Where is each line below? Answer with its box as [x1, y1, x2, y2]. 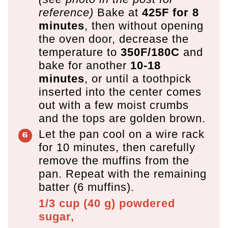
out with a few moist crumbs [39, 98, 189, 111]
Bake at [97, 6, 142, 19]
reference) [39, 6, 97, 19]
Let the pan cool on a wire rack [39, 127, 205, 140]
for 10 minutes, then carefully [39, 140, 195, 154]
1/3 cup [39, 196, 80, 210]
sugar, [39, 210, 74, 223]
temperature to [39, 45, 121, 59]
